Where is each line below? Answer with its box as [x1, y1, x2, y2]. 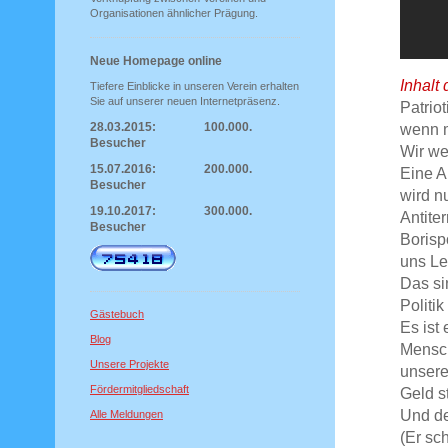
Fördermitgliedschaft [90, 383, 189, 395]
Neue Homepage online [90, 54, 222, 68]
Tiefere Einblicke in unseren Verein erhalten [90, 80, 299, 92]
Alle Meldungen [90, 408, 163, 420]
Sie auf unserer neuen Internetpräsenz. [90, 95, 280, 107]
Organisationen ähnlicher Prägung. [90, 7, 258, 19]
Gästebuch [90, 308, 144, 320]
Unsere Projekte [90, 358, 169, 370]
